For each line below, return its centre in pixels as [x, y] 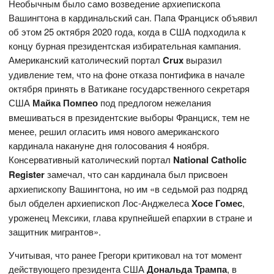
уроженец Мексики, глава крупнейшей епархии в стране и [131, 218]
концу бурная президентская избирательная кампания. [125, 46]
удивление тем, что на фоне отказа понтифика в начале [127, 75]
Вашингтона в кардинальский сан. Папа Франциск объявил [133, 18]
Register [27, 175]
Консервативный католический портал [91, 160]
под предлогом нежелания [155, 103]
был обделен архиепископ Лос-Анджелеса [100, 203]
